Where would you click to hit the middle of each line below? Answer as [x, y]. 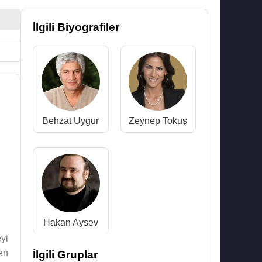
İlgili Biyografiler [76, 27]
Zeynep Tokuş [158, 121]
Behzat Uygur [71, 121]
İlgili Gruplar [65, 255]
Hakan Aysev [70, 223]
